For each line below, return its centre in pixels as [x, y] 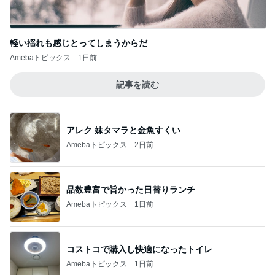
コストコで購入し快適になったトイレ [139, 249]
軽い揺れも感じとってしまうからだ [79, 43]
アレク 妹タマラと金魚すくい [123, 130]
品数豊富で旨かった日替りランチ [131, 189]
